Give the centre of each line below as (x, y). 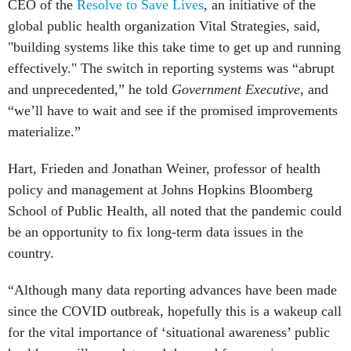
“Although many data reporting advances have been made (172, 290)
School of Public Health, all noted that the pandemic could (175, 211)
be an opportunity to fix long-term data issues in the (156, 232)
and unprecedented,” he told (90, 89)
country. (33, 253)
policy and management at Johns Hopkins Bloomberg (160, 190)
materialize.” (46, 132)
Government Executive (236, 89)
